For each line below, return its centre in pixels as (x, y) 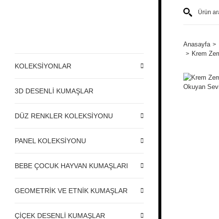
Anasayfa (197, 44)
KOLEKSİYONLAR (43, 66)
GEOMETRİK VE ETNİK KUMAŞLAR (71, 190)
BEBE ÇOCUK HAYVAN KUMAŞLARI (71, 165)
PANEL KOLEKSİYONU (50, 141)
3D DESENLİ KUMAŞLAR (54, 91)
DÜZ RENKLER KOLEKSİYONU (64, 116)
